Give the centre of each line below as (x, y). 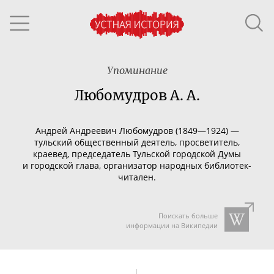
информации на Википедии (172, 225)
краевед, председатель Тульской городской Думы (137, 154)
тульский (54, 142)
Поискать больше (188, 216)
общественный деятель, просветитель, (157, 142)
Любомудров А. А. (137, 95)
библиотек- (228, 165)
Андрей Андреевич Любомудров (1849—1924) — (137, 130)
